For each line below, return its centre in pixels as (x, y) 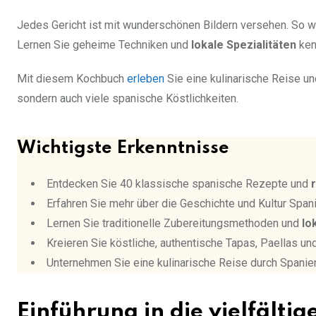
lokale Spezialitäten (244, 44)
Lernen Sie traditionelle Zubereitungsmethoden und (174, 223)
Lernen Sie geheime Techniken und (104, 44)
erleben (146, 78)
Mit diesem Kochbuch (72, 78)
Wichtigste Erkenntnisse (123, 148)
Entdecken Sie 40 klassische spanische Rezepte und (179, 183)
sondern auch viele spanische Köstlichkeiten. (128, 98)
